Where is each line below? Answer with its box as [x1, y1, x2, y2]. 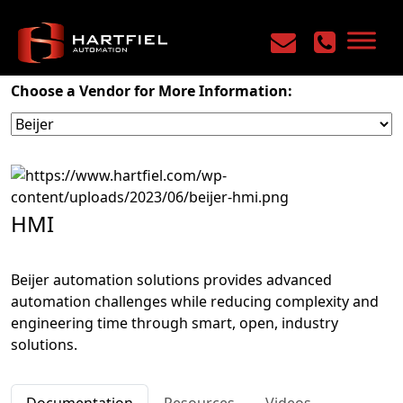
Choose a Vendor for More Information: [11, 81, 292, 101]
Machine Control [133, 19, 233, 36]
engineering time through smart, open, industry [11, 313, 338, 333]
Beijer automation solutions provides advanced [11, 270, 332, 290]
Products [61, 19, 114, 36]
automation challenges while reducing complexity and [11, 291, 379, 311]
